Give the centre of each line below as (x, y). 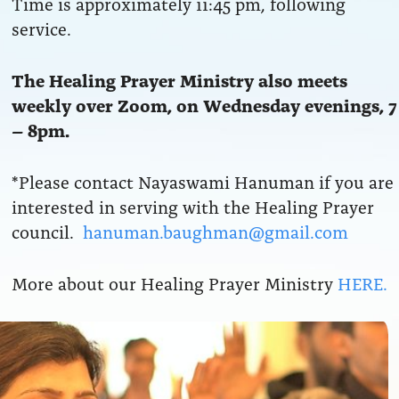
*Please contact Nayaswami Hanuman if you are (202, 180)
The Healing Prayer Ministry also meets (179, 79)
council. (47, 230)
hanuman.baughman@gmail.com (215, 230)
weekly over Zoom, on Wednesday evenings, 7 (204, 104)
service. (41, 27)
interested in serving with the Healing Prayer (192, 205)
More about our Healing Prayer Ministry (174, 282)
